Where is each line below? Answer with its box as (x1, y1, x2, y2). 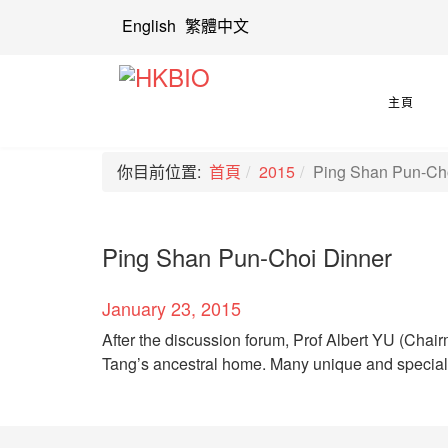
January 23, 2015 (102, 295, 241, 321)
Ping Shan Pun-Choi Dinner (102, 239, 392, 274)
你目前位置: (117, 160, 209, 183)
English (122, 14, 176, 37)
